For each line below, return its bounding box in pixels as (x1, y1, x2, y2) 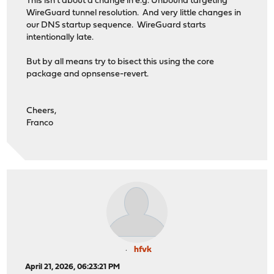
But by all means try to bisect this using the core (26, 57, 215, 67)
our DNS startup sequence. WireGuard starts (26, 20, 207, 30)
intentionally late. (26, 32, 94, 42)
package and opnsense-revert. (26, 69, 149, 79)
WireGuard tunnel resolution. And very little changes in (26, 8, 242, 18)
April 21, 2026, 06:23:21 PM (25, 263, 120, 272)
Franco (26, 118, 54, 128)
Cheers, (26, 106, 57, 116)
